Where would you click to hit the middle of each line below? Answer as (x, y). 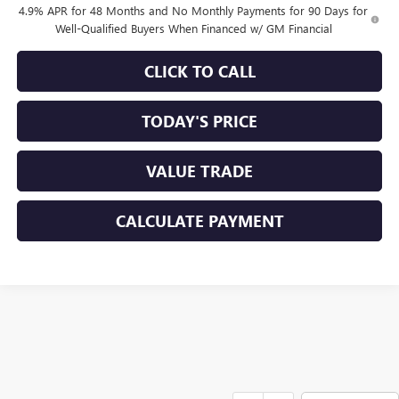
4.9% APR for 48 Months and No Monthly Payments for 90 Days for (194, 11)
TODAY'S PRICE (199, 122)
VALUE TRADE (199, 171)
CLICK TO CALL (199, 72)
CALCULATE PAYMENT (199, 221)
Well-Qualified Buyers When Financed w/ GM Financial (193, 28)
